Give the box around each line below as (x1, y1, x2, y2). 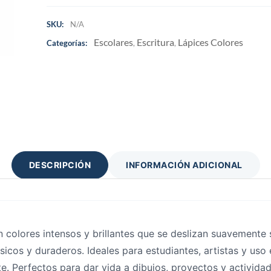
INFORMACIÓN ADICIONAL (126, 159, 243, 170)
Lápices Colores (177, 36, 243, 48)
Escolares (93, 36, 133, 48)
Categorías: (46, 38, 87, 48)
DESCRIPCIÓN (28, 159, 91, 170)
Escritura (136, 36, 174, 48)
